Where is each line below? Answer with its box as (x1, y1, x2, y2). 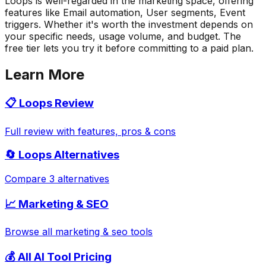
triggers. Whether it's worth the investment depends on (5, 18, 253, 31)
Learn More (5, 65, 84, 83)
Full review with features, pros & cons (5, 125, 176, 137)
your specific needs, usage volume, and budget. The (5, 30, 241, 43)
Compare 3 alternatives (5, 173, 109, 185)
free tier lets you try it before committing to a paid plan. (5, 42, 254, 55)
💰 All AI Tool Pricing (5, 250, 112, 264)
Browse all (5, 226, 55, 238)
